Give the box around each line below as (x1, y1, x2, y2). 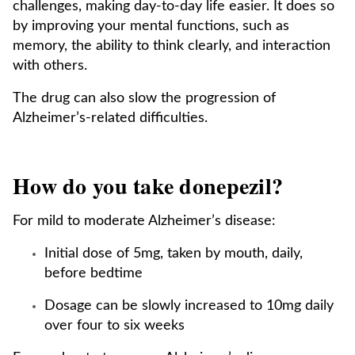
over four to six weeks (44, 319, 185, 333)
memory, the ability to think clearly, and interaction (13, 39, 330, 53)
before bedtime (44, 266, 143, 281)
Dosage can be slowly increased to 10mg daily (44, 299, 334, 313)
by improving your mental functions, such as (13, 19, 289, 33)
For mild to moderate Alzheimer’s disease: (13, 214, 276, 228)
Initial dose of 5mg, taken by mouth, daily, (44, 246, 303, 261)
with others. (13, 59, 87, 73)
